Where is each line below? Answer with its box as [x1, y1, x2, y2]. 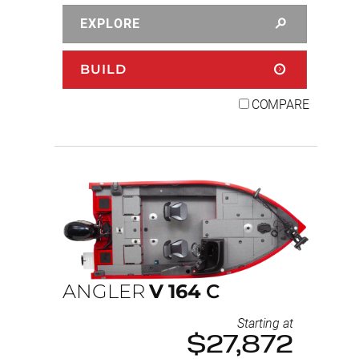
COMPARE [251, 96, 309, 112]
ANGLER [63, 280, 145, 304]
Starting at [237, 316, 293, 332]
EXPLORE [80, 15, 140, 31]
